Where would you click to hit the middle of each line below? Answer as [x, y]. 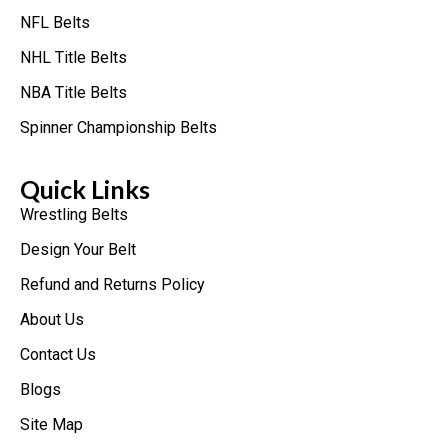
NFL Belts [55, 23]
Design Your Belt [78, 249]
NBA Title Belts [73, 93]
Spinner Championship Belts [118, 128]
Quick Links [85, 188]
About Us [52, 319]
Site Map [51, 424]
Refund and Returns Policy [112, 284]
